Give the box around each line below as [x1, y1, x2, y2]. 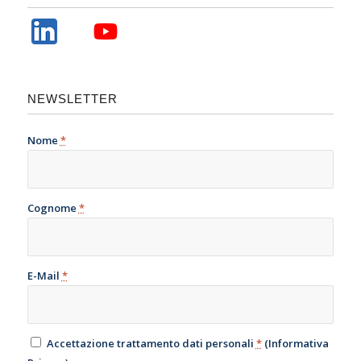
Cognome [27, 200, 79, 215]
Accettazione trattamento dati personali [46, 335, 256, 351]
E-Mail [27, 268, 62, 283]
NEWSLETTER [27, 92, 118, 106]
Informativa [268, 335, 329, 351]
